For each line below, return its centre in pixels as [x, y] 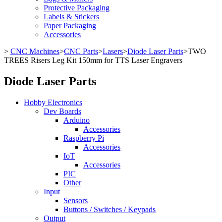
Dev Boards [62, 111]
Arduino [77, 120]
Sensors [76, 200]
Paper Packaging [70, 26]
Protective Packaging [77, 8]
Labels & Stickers [71, 17]
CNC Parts [81, 51]
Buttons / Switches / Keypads [110, 209]
